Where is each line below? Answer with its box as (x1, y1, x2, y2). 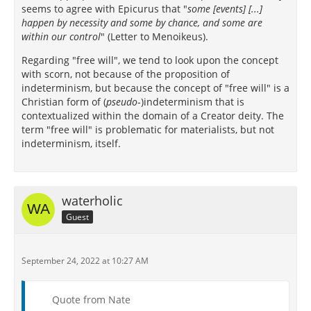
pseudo (106, 95, 137, 108)
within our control (22, 30, 101, 43)
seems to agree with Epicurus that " (22, 2, 187, 15)
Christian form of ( (22, 95, 106, 108)
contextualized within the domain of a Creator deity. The (22, 109, 284, 122)
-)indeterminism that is (137, 95, 244, 108)
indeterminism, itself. (22, 137, 121, 150)
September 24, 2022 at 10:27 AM (22, 255, 149, 267)
